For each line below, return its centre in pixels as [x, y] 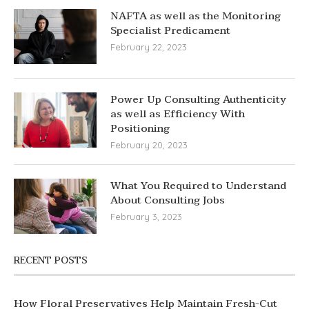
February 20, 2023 [149, 144]
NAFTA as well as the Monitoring [196, 16]
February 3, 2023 [146, 216]
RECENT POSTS [51, 260]
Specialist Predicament [170, 30]
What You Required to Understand [198, 185]
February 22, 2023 [149, 47]
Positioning [140, 128]
